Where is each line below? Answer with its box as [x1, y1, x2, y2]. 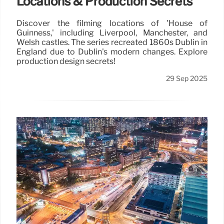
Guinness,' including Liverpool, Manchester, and [16, 28, 207, 38]
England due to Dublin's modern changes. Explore [16, 47, 207, 57]
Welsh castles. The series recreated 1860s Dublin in [16, 37, 207, 47]
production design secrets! [16, 56, 115, 66]
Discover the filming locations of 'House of [16, 18, 207, 28]
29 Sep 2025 [166, 74, 207, 83]
